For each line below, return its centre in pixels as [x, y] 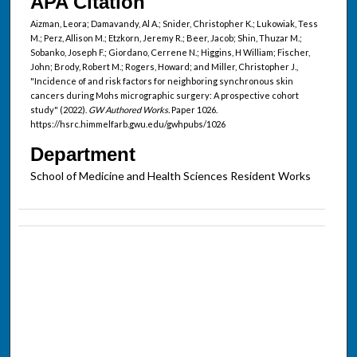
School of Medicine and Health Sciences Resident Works [170, 175]
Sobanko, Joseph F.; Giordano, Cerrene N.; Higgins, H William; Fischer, [170, 52]
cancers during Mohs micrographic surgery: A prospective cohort [164, 95]
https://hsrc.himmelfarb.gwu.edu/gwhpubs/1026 [127, 124]
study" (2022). [59, 109]
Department [82, 154]
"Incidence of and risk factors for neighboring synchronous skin [161, 80]
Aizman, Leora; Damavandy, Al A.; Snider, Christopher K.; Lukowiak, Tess [174, 23]
